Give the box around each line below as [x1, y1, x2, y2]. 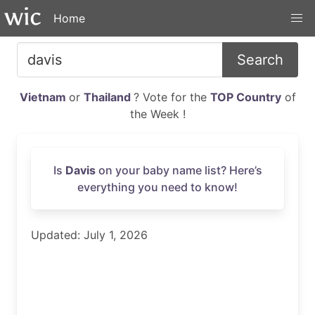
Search [237, 51, 283, 68]
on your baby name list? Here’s [95, 163, 262, 177]
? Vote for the [133, 90, 210, 104]
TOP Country [210, 90, 281, 104]
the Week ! [129, 107, 186, 121]
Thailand [83, 90, 134, 104]
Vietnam [19, 90, 69, 104]
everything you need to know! [77, 180, 238, 194]
